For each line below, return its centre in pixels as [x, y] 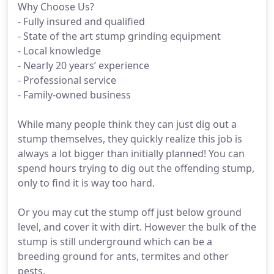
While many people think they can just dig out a [127, 124]
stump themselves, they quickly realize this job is [130, 139]
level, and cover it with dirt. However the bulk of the [137, 227]
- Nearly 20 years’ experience [83, 65]
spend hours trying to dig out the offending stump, [136, 168]
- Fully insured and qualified [81, 21]
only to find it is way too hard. [86, 183]
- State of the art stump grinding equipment [119, 36]
